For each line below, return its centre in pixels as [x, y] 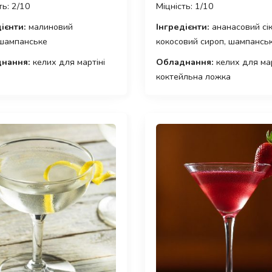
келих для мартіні [67, 62]
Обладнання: [185, 62]
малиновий [49, 27]
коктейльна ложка [193, 77]
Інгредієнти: [183, 27]
